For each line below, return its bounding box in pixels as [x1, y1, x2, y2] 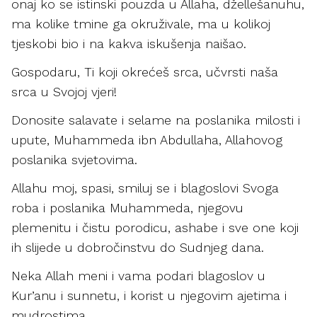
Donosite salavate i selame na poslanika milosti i [11, 113, 300, 127]
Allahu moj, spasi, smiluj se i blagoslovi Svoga [11, 180, 279, 195]
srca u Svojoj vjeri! [11, 84, 121, 99]
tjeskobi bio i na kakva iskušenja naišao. [11, 36, 246, 51]
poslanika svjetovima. [11, 152, 142, 167]
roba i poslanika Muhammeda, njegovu [11, 200, 243, 215]
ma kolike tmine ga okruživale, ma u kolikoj [11, 16, 270, 31]
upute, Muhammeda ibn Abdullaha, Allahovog [11, 132, 282, 147]
